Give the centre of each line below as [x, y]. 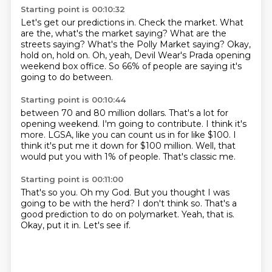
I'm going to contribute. [154, 124]
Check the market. [179, 22]
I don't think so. [171, 203]
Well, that [215, 146]
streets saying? [54, 44]
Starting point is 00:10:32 [73, 9]
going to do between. [66, 77]
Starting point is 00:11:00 [72, 179]
